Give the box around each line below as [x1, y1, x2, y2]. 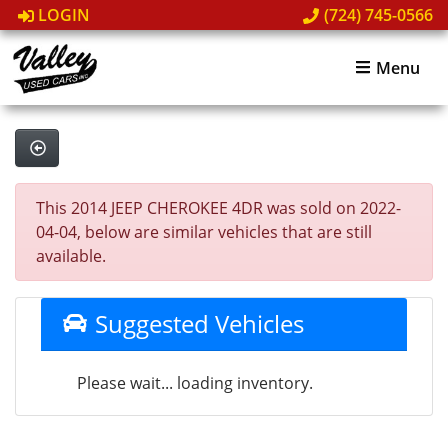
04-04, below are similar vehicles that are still [36, 221, 372, 243]
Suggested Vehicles [88, 307, 304, 340]
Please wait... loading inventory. [77, 372, 313, 394]
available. [36, 245, 106, 267]
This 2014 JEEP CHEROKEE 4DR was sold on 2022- [36, 197, 401, 219]
